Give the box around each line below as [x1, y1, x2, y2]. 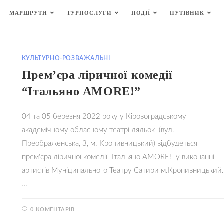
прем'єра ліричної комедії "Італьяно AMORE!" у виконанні [21, 153, 214, 161]
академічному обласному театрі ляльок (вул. [21, 126, 174, 134]
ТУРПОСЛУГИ [67, 10, 112, 16]
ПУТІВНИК [170, 10, 204, 16]
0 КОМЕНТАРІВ [30, 207, 75, 212]
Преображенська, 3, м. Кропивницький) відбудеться [21, 140, 197, 147]
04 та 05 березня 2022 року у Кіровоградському [21, 113, 186, 120]
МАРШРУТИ [9, 10, 47, 16]
